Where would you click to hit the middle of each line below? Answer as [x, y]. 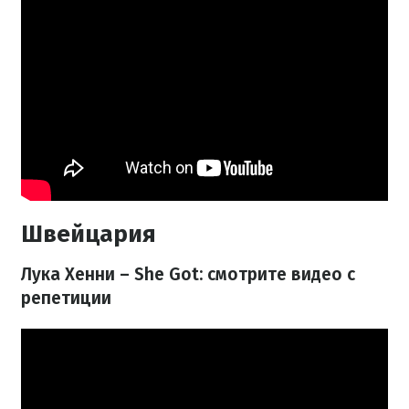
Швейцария [89, 234]
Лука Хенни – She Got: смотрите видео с [188, 274]
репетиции [66, 298]
